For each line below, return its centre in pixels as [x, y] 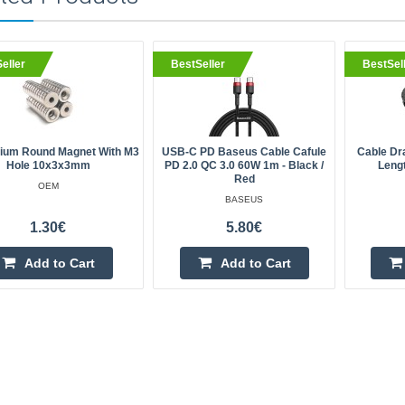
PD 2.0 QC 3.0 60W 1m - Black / [245, 165]
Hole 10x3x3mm [48, 165]
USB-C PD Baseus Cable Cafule [245, 152]
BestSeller [198, 64]
